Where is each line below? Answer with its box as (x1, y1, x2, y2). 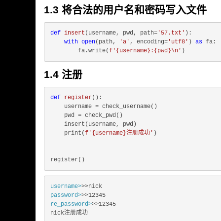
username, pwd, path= (88, 30, 157, 37)
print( (50, 130, 85, 137)
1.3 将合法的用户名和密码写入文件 (44, 4, 207, 15)
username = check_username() (50, 103, 157, 110)
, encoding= (130, 38, 168, 45)
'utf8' (168, 38, 188, 45)
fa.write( (50, 47, 109, 54)
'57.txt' (157, 30, 185, 37)
